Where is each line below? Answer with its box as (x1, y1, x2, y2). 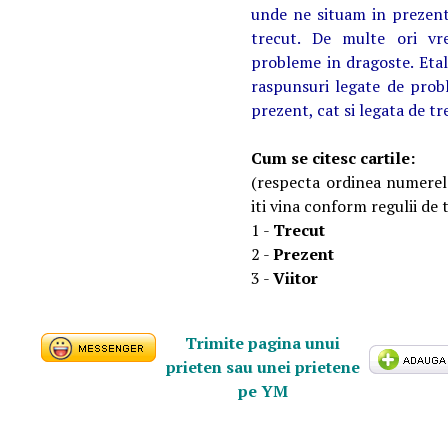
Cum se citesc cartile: (251, 147, 415, 170)
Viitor (273, 267, 318, 290)
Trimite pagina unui (185, 332, 340, 355)
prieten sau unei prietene (165, 356, 360, 379)
